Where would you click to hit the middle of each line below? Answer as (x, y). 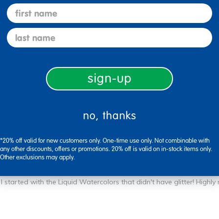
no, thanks (109, 116)
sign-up (109, 78)
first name (27, 9)
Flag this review (35, 104)
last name (26, 33)
